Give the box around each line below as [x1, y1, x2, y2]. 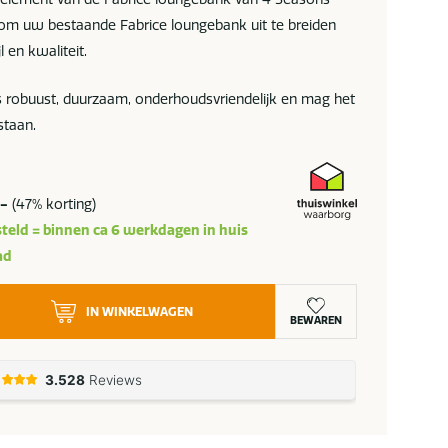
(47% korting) [8, 195, 97, 214]
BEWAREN [289, 314, 342, 328]
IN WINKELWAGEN [86, 303, 194, 319]
